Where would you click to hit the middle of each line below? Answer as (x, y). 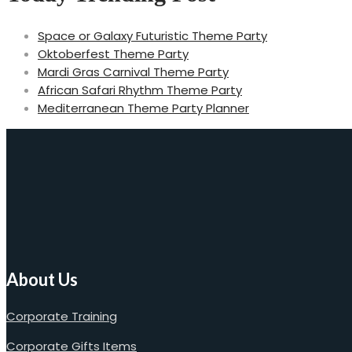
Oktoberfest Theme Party (113, 53)
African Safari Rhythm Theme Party (140, 90)
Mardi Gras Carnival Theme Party (133, 71)
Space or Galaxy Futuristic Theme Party (152, 35)
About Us (42, 279)
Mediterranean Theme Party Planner (143, 108)
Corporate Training (62, 316)
